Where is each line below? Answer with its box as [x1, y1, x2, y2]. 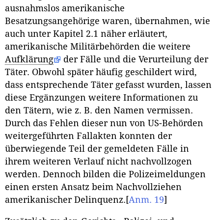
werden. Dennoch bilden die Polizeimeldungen [5, 169, 206, 180]
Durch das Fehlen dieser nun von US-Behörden [5, 118, 203, 129]
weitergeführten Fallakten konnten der [5, 131, 172, 141]
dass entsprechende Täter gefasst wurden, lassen [5, 80, 212, 90]
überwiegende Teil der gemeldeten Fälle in [5, 144, 189, 154]
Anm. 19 [129, 195, 164, 205]
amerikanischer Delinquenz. [5, 195, 126, 205]
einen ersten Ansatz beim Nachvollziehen [5, 182, 182, 192]
